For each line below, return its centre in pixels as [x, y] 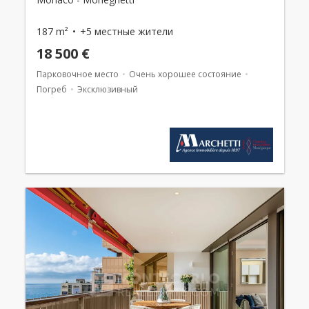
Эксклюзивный [107, 90]
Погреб [51, 90]
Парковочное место [77, 74]
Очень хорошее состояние [185, 74]
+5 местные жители [126, 32]
